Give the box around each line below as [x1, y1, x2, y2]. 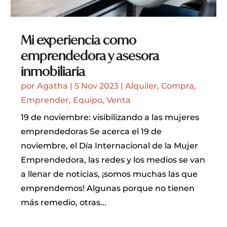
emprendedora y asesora [21, 48, 160, 64]
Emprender [21, 95, 69, 105]
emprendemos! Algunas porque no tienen [21, 183, 195, 194]
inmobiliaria [21, 63, 86, 80]
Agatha [37, 81, 68, 91]
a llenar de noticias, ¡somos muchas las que [21, 169, 198, 179]
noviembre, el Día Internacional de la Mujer [21, 141, 199, 151]
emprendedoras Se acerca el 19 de [21, 127, 162, 137]
